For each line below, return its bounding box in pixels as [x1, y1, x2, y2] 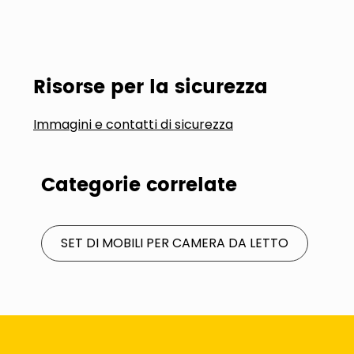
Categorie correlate [41, 170, 237, 201]
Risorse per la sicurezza [33, 72, 268, 104]
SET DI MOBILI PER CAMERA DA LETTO [61, 234, 288, 252]
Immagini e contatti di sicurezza [33, 115, 233, 134]
